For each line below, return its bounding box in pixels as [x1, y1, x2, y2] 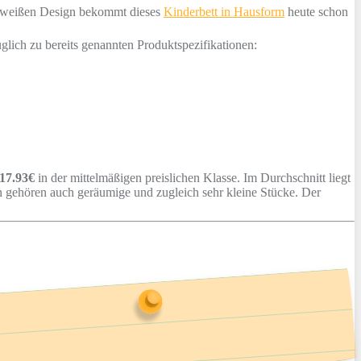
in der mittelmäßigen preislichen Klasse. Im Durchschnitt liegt [35, 170, 351, 185]
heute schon [284, 4, 348, 19]
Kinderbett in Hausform [164, 4, 284, 19]
